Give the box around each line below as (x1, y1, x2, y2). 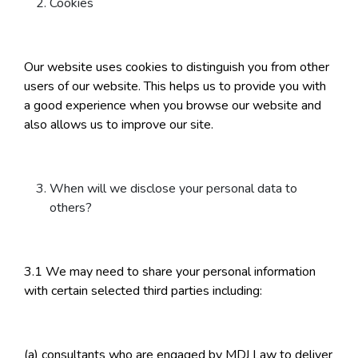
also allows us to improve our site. (24, 116, 213, 134)
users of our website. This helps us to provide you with (24, 78, 326, 96)
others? (50, 199, 92, 217)
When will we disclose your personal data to (50, 180, 297, 198)
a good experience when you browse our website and (24, 97, 321, 115)
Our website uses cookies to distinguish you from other (24, 58, 329, 77)
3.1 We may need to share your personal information (24, 263, 316, 281)
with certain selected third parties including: (24, 282, 262, 300)
